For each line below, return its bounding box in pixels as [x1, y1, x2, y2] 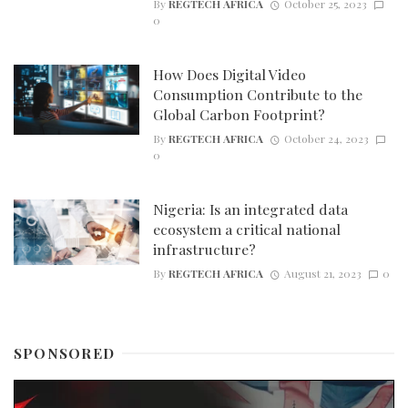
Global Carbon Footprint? [152, 104, 325, 124]
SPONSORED [14, 343, 116, 363]
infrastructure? [152, 239, 256, 259]
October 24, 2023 [283, 130, 369, 146]
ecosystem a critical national [152, 219, 341, 239]
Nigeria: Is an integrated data [152, 199, 348, 219]
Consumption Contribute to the [152, 84, 362, 104]
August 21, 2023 [283, 266, 362, 281]
